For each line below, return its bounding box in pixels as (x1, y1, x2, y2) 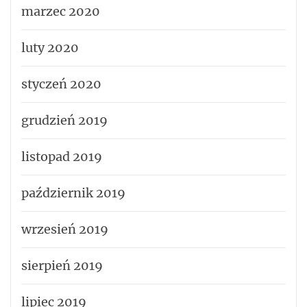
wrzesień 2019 (21, 221, 108, 237)
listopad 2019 (21, 148, 102, 164)
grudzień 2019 (21, 112, 108, 128)
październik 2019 (21, 184, 125, 201)
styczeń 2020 (21, 75, 101, 92)
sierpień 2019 (21, 257, 103, 273)
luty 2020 (21, 39, 79, 56)
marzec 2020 (21, 3, 100, 19)
